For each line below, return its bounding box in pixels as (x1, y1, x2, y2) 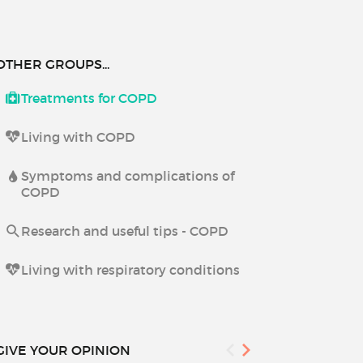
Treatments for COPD (20, 90, 156, 106)
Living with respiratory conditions (20, 262, 240, 278)
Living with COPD (20, 129, 135, 145)
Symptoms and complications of (20, 168, 234, 184)
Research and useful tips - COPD (20, 223, 228, 239)
